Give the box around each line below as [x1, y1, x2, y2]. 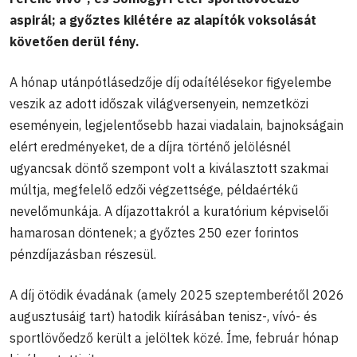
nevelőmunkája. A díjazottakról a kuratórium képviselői [10, 202, 328, 219]
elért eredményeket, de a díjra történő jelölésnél [10, 138, 291, 155]
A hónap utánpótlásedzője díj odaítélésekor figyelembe [10, 73, 331, 90]
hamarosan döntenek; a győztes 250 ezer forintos [10, 224, 299, 241]
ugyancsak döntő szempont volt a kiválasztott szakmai [10, 159, 328, 176]
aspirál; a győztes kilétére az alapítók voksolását [10, 11, 316, 28]
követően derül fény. [10, 33, 139, 49]
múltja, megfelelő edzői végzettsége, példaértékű [10, 181, 298, 198]
